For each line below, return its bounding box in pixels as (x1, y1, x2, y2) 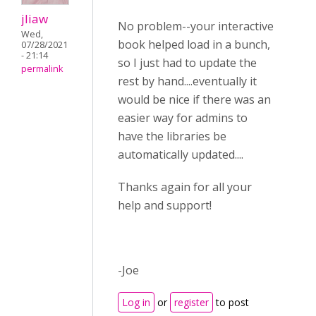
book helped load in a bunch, (118, 37, 270, 52)
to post (213, 296, 249, 309)
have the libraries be (118, 128, 226, 144)
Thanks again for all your (118, 179, 252, 195)
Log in (122, 296, 150, 309)
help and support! (118, 197, 212, 213)
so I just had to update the (118, 55, 257, 71)
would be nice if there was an (118, 92, 271, 107)
